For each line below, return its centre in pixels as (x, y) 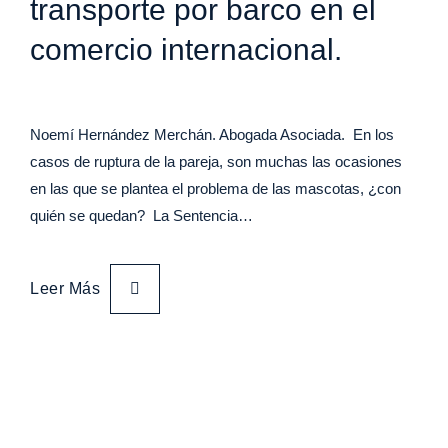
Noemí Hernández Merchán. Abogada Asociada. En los (212, 134)
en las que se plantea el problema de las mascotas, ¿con (215, 188)
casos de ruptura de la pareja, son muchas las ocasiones (216, 161)
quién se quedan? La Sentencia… (141, 215)
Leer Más (65, 288)
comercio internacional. (186, 49)
